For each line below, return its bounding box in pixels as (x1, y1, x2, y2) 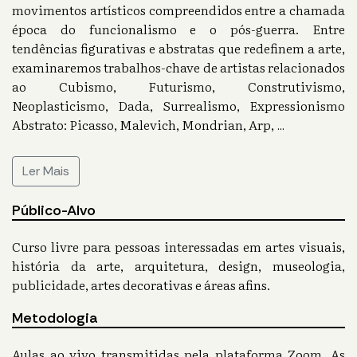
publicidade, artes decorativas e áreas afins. (12, 275, 270, 294)
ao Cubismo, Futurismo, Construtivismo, (12, 76, 345, 96)
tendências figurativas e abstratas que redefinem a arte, (12, 38, 345, 57)
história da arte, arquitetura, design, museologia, (12, 256, 345, 275)
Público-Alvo (12, 201, 96, 220)
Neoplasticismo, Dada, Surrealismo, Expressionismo (12, 96, 345, 115)
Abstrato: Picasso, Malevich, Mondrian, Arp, (12, 115, 274, 134)
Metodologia (12, 308, 98, 328)
